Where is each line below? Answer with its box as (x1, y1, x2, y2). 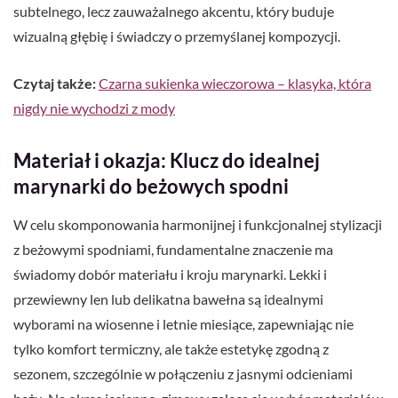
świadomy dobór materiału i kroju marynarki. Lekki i (13, 266, 327, 283)
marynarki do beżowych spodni (13, 174, 289, 199)
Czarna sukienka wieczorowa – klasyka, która (99, 75, 371, 92)
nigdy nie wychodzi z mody (13, 99, 175, 117)
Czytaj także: (13, 75, 96, 92)
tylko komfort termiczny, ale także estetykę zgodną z (13, 340, 329, 358)
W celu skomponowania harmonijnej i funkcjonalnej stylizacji (13, 216, 382, 234)
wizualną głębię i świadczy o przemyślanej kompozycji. (13, 28, 340, 45)
